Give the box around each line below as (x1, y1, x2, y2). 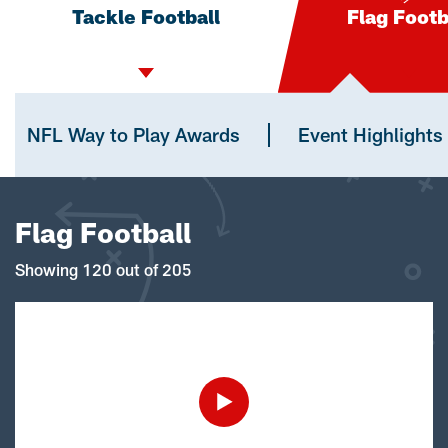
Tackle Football (72, 4, 221, 28)
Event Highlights (298, 122, 443, 146)
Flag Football (15, 214, 191, 249)
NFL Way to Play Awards (27, 122, 240, 146)
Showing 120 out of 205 (15, 259, 192, 279)
